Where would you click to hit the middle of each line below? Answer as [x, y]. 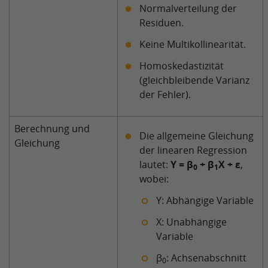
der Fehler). [165, 95]
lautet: [155, 165]
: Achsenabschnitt [206, 258]
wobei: [154, 179]
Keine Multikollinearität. [193, 44]
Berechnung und [52, 129]
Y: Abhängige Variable [205, 200]
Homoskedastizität [182, 66]
